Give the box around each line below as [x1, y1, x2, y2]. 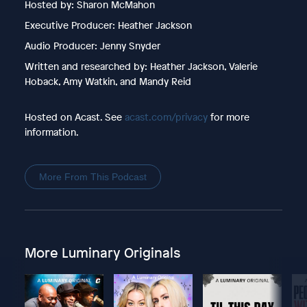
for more [207, 110, 249, 123]
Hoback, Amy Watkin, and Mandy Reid [24, 74, 191, 88]
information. [24, 125, 79, 138]
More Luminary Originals [24, 243, 180, 262]
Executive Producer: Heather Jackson [24, 18, 192, 32]
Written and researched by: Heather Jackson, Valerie [24, 59, 258, 73]
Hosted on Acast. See [24, 110, 125, 123]
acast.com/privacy [124, 110, 208, 123]
